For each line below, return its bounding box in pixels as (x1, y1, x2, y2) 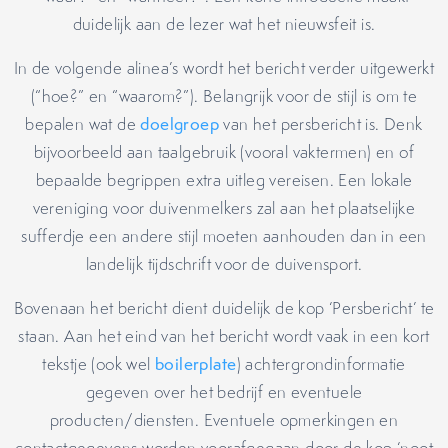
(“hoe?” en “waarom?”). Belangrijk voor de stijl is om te (30, 85, 418, 107)
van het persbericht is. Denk (219, 113, 423, 135)
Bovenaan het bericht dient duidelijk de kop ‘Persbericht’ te (13, 297, 435, 319)
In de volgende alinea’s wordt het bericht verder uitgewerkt (13, 57, 435, 79)
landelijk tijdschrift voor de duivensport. (85, 253, 363, 275)
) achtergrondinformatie (236, 353, 406, 375)
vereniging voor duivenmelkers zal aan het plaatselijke (32, 197, 416, 219)
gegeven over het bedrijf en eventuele (85, 381, 363, 403)
